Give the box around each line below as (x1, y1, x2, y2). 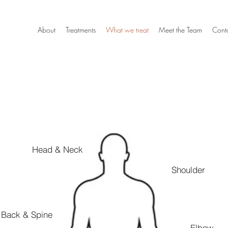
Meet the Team (159, 25, 202, 35)
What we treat (106, 25, 149, 35)
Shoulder (172, 164, 205, 175)
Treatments (66, 25, 96, 35)
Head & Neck (32, 144, 83, 155)
